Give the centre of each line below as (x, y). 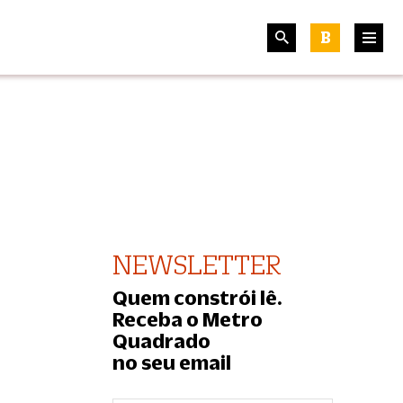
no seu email (172, 362)
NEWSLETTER (197, 265)
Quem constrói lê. (197, 297)
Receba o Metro (188, 319)
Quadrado (161, 340)
